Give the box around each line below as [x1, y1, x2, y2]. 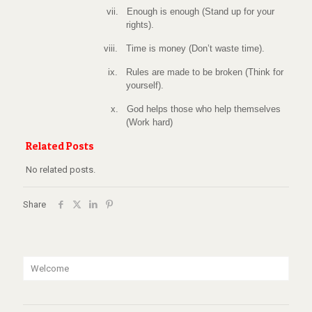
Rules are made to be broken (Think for [125, 67, 283, 77]
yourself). [125, 80, 164, 91]
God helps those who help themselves [126, 104, 281, 114]
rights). [125, 19, 154, 30]
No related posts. [25, 164, 95, 175]
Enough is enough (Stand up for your [126, 6, 274, 17]
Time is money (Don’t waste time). [125, 43, 265, 54]
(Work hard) [125, 117, 173, 127]
